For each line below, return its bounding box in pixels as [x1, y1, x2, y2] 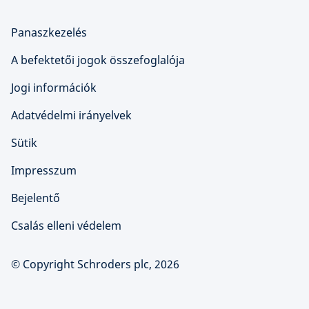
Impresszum [11, 163, 77, 178]
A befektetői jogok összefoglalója [11, 52, 185, 68]
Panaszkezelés [11, 25, 87, 40]
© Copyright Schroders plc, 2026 [11, 257, 179, 272]
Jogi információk [11, 80, 97, 95]
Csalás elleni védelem [11, 218, 121, 233]
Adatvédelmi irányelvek [11, 108, 132, 123]
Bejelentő [11, 190, 60, 206]
